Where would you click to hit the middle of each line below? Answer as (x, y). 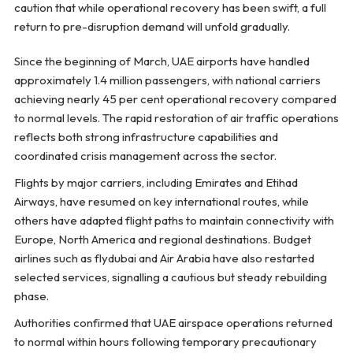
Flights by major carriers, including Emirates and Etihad (156, 183)
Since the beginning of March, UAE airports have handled (162, 61)
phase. (31, 296)
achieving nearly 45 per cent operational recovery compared (175, 99)
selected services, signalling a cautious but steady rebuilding (170, 277)
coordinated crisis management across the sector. (145, 156)
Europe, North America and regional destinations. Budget (162, 240)
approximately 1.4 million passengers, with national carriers (167, 80)
